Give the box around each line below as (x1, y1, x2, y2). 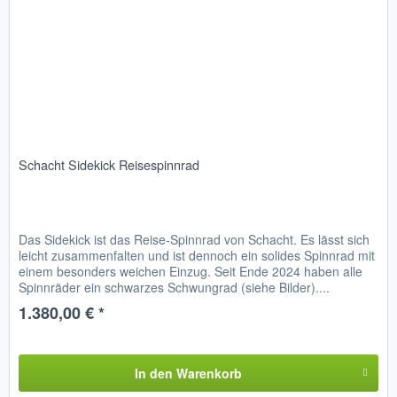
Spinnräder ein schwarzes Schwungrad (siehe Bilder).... (19, 277, 331, 296)
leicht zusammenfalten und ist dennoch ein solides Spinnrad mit (19, 245, 376, 264)
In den (134, 363, 173, 382)
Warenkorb (175, 363, 242, 382)
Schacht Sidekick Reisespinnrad (19, 154, 200, 174)
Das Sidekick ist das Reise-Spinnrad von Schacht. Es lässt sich (19, 230, 370, 248)
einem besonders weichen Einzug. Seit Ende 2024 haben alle (19, 261, 363, 280)
